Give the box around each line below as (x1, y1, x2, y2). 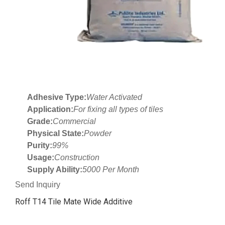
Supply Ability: (27, 165, 82, 174)
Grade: (27, 117, 53, 126)
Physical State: (27, 129, 84, 138)
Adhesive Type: (27, 93, 86, 102)
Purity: (27, 141, 52, 150)
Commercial (53, 117, 96, 126)
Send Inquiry (15, 180, 60, 189)
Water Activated (86, 93, 142, 102)
